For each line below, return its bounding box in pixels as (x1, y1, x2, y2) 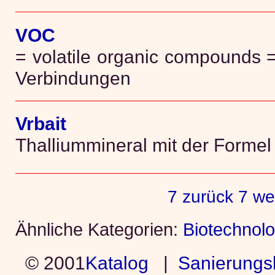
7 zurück (167, 187, 233, 207)
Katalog (85, 252, 149, 273)
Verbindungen (15, 68, 131, 88)
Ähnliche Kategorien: (15, 220, 183, 240)
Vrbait (15, 114, 66, 134)
